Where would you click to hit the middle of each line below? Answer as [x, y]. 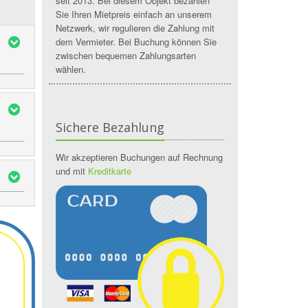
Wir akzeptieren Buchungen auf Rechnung [139, 157]
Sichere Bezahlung [110, 127]
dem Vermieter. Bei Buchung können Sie [136, 42]
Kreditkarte [110, 170]
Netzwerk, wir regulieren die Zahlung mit [135, 28]
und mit [72, 170]
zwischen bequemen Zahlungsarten [126, 55]
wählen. [71, 69]
